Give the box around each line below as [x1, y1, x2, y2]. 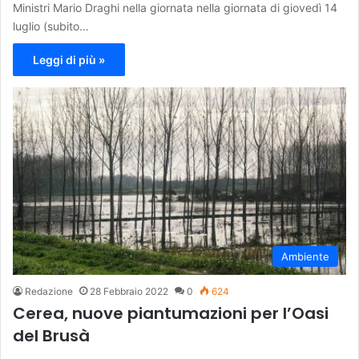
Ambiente [281, 250, 329, 264]
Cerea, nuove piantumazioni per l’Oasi [13, 302, 329, 325]
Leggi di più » [33, 52, 105, 67]
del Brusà [13, 325, 90, 348]
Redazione [25, 285, 73, 298]
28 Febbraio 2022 [90, 285, 168, 298]
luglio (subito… [13, 18, 89, 33]
